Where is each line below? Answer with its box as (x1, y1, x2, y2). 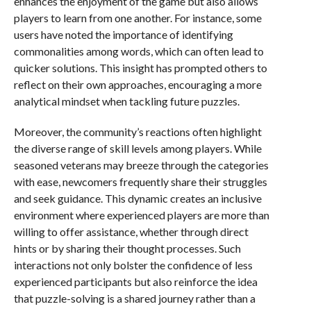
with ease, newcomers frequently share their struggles (13, 175, 267, 189)
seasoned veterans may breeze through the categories (13, 158, 269, 172)
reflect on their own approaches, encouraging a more (13, 78, 262, 92)
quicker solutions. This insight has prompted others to (13, 61, 267, 75)
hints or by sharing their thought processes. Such (13, 242, 241, 255)
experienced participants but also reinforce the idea (13, 275, 258, 289)
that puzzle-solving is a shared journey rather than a (13, 292, 255, 305)
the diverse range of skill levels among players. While (13, 142, 262, 155)
